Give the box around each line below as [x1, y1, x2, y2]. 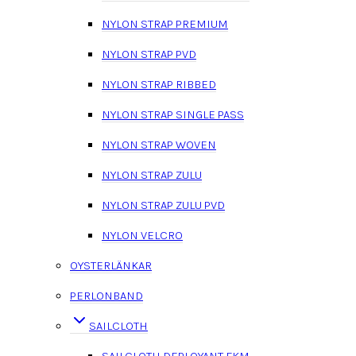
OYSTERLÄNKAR [70, 257, 152, 273]
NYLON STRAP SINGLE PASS [102, 106, 244, 122]
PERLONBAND [70, 288, 143, 303]
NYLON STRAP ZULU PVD [102, 197, 225, 212]
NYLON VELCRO [102, 227, 183, 242]
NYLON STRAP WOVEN [102, 137, 216, 152]
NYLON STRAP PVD [102, 46, 196, 61]
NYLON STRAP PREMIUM [102, 16, 228, 31]
